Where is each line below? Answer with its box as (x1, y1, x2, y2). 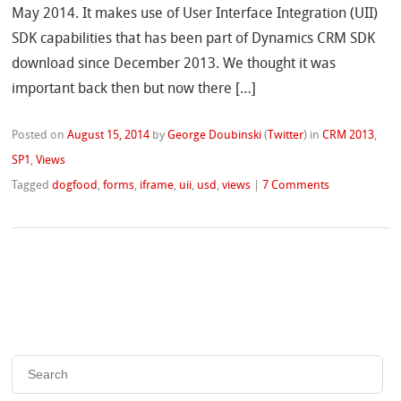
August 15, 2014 (67, 130, 150, 142)
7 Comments (262, 180, 330, 192)
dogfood (52, 180, 98, 192)
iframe (140, 180, 175, 192)
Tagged (12, 180, 53, 192)
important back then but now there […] (12, 82, 257, 98)
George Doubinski (167, 130, 262, 142)
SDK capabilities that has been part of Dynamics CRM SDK (12, 32, 376, 47)
